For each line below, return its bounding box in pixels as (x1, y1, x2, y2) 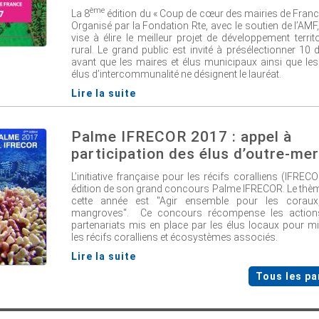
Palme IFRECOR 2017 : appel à (71, 128, 292, 145)
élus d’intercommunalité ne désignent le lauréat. (71, 68, 281, 80)
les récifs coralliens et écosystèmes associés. (71, 231, 278, 243)
